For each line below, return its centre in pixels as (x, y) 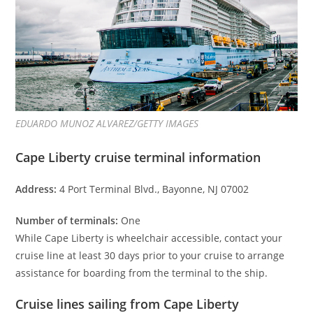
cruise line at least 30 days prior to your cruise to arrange (150, 255)
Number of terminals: (67, 220)
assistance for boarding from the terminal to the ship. (142, 272)
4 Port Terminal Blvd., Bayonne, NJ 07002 (153, 189)
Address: (36, 189)
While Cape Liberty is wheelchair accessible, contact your (149, 238)
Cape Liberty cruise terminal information (138, 157)
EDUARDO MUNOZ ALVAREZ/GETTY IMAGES (107, 123)
